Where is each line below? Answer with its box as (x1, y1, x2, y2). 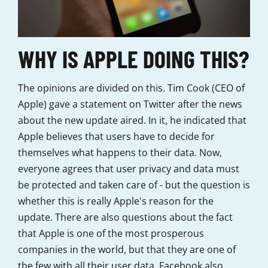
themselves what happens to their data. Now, (18, 146, 222, 160)
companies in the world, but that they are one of (18, 243, 236, 257)
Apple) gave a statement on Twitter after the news (18, 98, 242, 111)
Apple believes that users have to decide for (18, 130, 215, 144)
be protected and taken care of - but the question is (18, 178, 250, 192)
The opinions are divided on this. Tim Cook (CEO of (18, 81, 245, 95)
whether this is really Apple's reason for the (18, 194, 214, 208)
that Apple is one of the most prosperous (18, 227, 204, 240)
